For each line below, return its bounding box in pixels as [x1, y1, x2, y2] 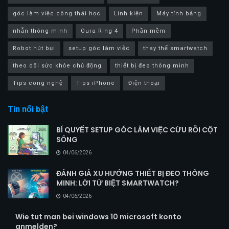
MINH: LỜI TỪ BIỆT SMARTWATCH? [56, 178, 179, 189]
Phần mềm [131, 27, 166, 36]
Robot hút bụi [13, 44, 55, 53]
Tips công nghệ [13, 79, 63, 88]
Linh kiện [114, 9, 143, 18]
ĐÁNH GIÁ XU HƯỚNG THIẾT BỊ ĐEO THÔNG [56, 168, 209, 179]
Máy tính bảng [156, 9, 201, 18]
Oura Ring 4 [81, 27, 118, 36]
